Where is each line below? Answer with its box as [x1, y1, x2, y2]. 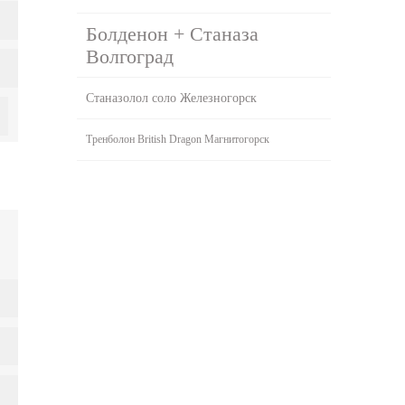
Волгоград [86, 44, 174, 68]
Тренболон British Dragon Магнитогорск [86, 132, 270, 146]
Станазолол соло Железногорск [86, 90, 258, 105]
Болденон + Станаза [86, 22, 259, 45]
